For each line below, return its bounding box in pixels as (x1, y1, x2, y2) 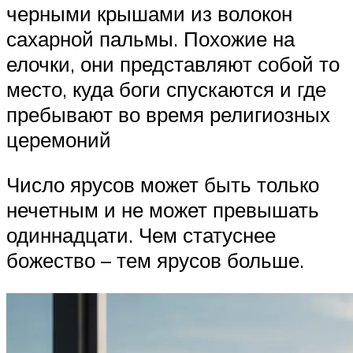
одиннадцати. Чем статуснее (6, 222, 276, 248)
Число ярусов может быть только (6, 172, 319, 198)
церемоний (6, 126, 111, 152)
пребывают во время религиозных (6, 101, 330, 127)
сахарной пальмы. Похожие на (6, 25, 295, 51)
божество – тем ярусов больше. (6, 247, 304, 273)
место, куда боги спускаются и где (6, 76, 326, 102)
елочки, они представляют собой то (6, 50, 340, 76)
